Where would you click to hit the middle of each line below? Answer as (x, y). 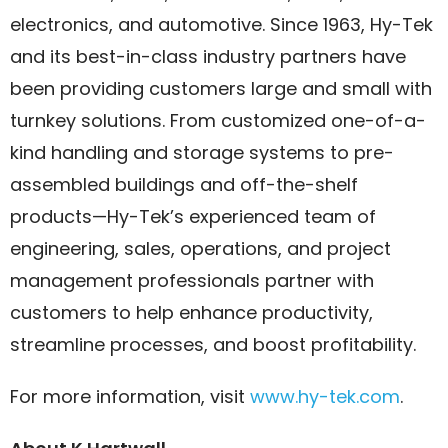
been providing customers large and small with (221, 88)
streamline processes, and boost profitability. (213, 344)
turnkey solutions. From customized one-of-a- (218, 120)
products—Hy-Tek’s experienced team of (193, 216)
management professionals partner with (192, 280)
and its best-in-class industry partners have (208, 56)
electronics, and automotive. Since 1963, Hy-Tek (221, 24)
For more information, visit (130, 396)
